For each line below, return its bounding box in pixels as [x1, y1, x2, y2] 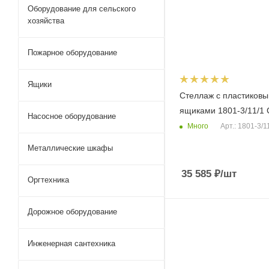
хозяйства [28, 16, 64, 25]
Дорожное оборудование [28, 207, 117, 216]
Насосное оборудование [28, 112, 116, 121]
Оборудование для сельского [28, 4, 136, 13]
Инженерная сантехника [28, 239, 115, 248]
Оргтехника [28, 175, 69, 184]
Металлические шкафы [28, 144, 113, 153]
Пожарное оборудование [28, 48, 117, 57]
